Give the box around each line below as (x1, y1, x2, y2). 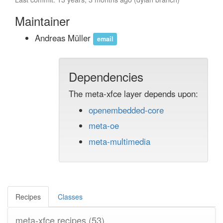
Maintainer (15, 12, 70, 29)
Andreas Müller (35, 32, 93, 44)
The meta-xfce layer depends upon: (69, 88, 198, 100)
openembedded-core (89, 104, 164, 116)
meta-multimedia (89, 135, 150, 147)
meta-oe (89, 119, 119, 132)
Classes (58, 191, 83, 202)
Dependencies (69, 68, 143, 85)
